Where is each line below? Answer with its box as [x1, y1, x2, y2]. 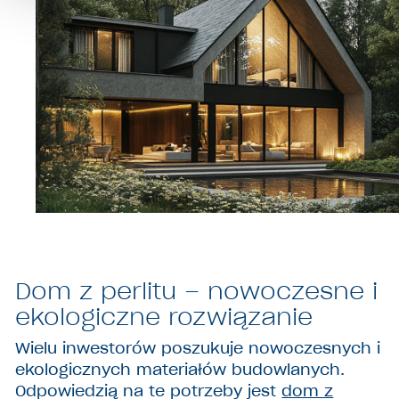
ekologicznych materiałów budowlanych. [15, 359, 346, 379]
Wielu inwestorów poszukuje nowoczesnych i [15, 338, 381, 358]
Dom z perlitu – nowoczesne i [15, 276, 379, 306]
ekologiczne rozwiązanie [15, 302, 313, 332]
